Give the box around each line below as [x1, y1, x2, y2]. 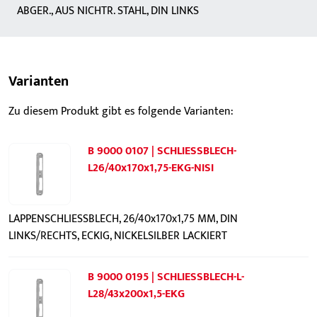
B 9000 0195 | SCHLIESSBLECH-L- [88, 267, 244, 287]
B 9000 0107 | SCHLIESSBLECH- [88, 142, 236, 161]
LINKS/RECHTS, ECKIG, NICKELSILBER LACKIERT [8, 226, 227, 246]
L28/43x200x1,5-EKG [88, 284, 185, 304]
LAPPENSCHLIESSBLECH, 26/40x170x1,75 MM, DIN [8, 209, 238, 229]
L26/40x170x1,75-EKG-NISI [88, 158, 214, 178]
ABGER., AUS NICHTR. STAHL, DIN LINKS [17, 1, 199, 21]
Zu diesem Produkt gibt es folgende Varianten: [8, 102, 234, 121]
